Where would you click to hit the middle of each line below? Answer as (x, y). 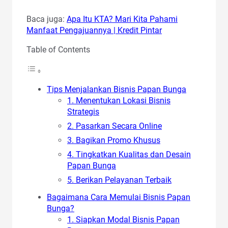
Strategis (83, 111)
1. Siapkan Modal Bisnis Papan (123, 219)
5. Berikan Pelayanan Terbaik (119, 180)
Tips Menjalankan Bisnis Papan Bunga (117, 89)
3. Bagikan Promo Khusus (114, 140)
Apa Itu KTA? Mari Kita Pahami (122, 19)
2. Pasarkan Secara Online (115, 126)
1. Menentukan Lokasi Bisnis (119, 100)
